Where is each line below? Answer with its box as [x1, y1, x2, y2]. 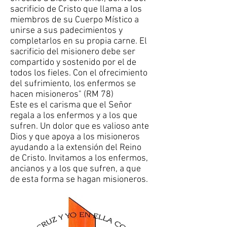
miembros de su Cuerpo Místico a [10, 15, 139, 25]
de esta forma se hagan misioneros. [10, 174, 148, 185]
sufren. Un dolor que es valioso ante [10, 121, 149, 132]
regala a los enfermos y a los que [10, 110, 137, 121]
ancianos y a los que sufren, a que [10, 164, 141, 174]
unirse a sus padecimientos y [10, 25, 123, 36]
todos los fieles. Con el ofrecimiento [10, 68, 147, 79]
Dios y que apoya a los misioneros [10, 132, 140, 142]
